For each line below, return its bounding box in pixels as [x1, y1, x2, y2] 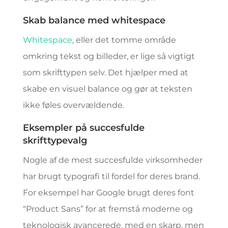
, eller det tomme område [72, 35, 176, 45]
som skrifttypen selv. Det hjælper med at [22, 68, 188, 77]
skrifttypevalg [22, 135, 87, 146]
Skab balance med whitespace [22, 15, 165, 26]
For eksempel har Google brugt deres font [22, 188, 194, 197]
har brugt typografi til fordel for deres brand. [22, 172, 200, 181]
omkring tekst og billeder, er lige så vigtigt [22, 51, 195, 61]
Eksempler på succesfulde [22, 122, 145, 133]
